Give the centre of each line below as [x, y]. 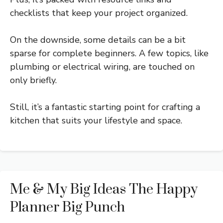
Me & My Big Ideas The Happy [104, 190]
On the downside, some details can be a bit [98, 40]
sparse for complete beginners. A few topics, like [109, 54]
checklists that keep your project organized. [99, 13]
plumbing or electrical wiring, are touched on [102, 67]
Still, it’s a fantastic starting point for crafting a [105, 107]
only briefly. [33, 80]
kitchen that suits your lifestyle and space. [96, 121]
